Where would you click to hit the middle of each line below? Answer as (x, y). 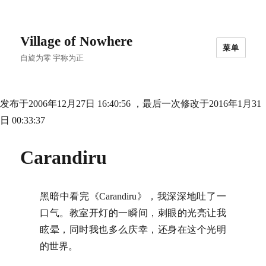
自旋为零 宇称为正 (52, 58)
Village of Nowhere (77, 41)
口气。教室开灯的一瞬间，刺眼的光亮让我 (133, 213)
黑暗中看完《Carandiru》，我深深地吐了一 (133, 196)
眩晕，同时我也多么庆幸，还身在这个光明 (133, 229)
